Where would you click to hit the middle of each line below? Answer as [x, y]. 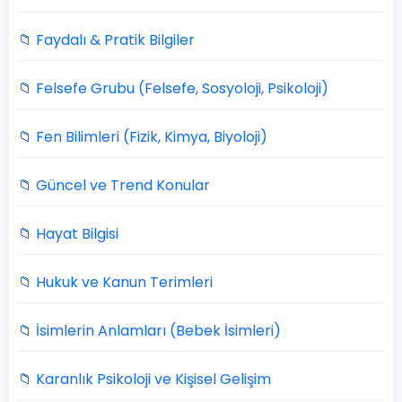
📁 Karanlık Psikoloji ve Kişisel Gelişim [144, 379]
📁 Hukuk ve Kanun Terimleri [115, 282]
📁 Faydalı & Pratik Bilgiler [106, 40]
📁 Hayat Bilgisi [68, 234]
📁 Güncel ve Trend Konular [114, 185]
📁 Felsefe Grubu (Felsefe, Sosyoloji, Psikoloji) [173, 88]
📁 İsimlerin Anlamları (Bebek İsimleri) [149, 331]
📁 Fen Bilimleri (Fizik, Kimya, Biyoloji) [143, 137]
